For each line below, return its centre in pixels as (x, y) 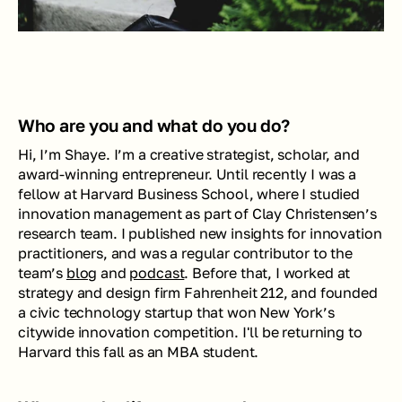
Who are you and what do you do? (156, 125)
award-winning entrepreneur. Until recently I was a (187, 174)
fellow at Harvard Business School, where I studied (189, 193)
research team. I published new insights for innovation (200, 233)
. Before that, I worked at (267, 272)
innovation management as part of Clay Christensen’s (197, 213)
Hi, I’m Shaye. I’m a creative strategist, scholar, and (189, 154)
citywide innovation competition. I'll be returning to (190, 332)
